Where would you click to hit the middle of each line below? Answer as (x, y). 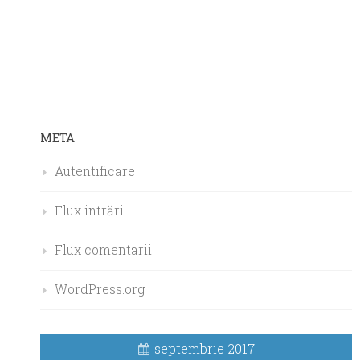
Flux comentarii (103, 249)
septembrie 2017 (205, 348)
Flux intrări (89, 210)
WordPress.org (100, 288)
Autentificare (95, 170)
